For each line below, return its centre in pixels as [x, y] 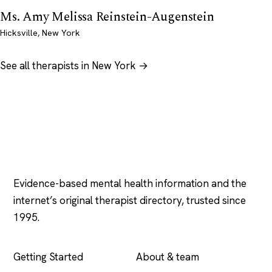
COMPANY [157, 232]
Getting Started [48, 257]
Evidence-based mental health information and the [130, 184]
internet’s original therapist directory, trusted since [130, 201]
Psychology [54, 153]
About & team [168, 257]
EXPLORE [32, 232]
